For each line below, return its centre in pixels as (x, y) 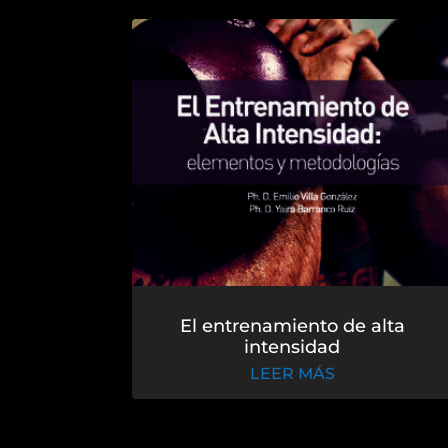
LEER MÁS (292, 374)
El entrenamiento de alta (292, 326)
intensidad (292, 347)
